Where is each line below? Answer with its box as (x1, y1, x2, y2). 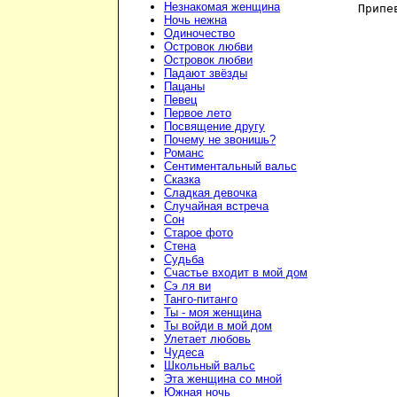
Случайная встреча (164, 199, 269, 214)
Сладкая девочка (164, 186, 257, 200)
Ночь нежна (164, 13, 227, 27)
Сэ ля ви (164, 279, 211, 293)
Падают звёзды (164, 66, 247, 81)
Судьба (164, 253, 204, 267)
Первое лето (164, 106, 231, 121)
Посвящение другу (164, 120, 265, 134)
